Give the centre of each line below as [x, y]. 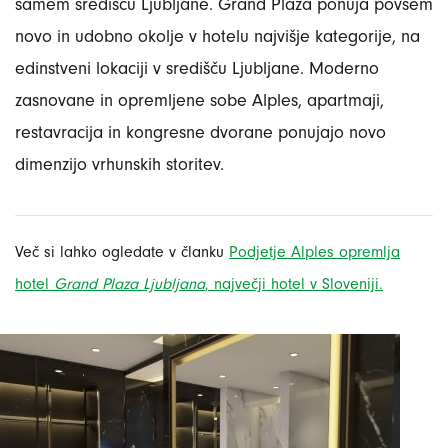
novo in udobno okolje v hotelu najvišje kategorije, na [217, 37]
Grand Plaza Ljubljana [129, 284]
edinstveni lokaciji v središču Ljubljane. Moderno [197, 69]
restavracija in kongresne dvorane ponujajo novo [200, 133]
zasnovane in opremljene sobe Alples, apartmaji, [199, 101]
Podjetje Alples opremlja [314, 252]
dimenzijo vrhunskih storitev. [119, 165]
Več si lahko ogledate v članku [122, 252]
